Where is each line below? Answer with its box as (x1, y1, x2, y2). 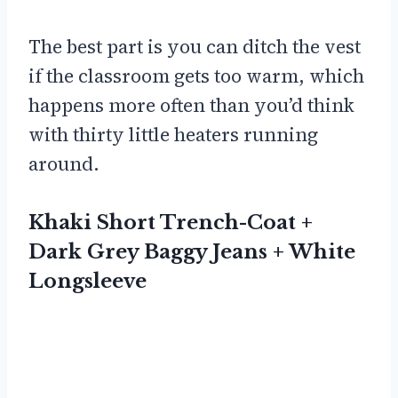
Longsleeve (28, 269, 147, 294)
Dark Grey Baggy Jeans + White (28, 240, 355, 265)
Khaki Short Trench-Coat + (28, 211, 313, 235)
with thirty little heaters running (28, 122, 318, 148)
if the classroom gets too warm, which (28, 63, 364, 90)
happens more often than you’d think (28, 92, 354, 119)
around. (28, 151, 99, 178)
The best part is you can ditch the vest (28, 34, 361, 60)
